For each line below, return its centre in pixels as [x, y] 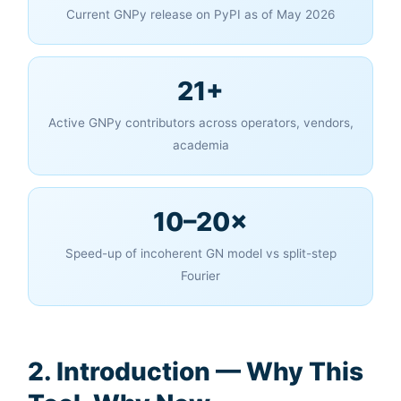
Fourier [200, 276]
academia [200, 145]
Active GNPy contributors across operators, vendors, [200, 123]
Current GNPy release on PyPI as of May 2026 [200, 15]
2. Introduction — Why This [196, 372]
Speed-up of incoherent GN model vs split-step [200, 254]
